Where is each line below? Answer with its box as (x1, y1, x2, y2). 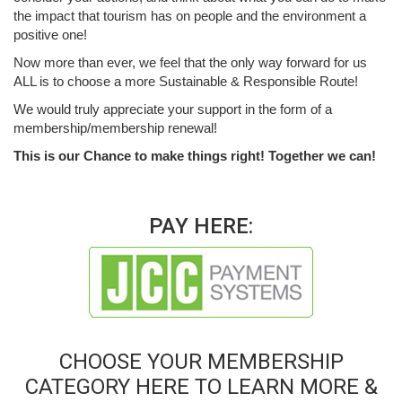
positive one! (13, 26, 87, 42)
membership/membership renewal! (13, 119, 217, 135)
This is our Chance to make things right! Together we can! (13, 147, 376, 163)
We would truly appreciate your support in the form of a (13, 100, 332, 117)
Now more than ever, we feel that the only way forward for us (13, 54, 367, 70)
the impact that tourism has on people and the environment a (13, 7, 366, 23)
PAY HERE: (149, 213, 253, 239)
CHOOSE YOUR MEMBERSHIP (58, 348, 344, 374)
